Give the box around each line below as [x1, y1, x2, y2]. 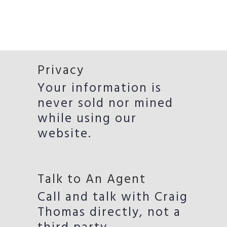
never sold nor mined [37, 94, 173, 114]
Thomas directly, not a [37, 203, 181, 223]
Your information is [37, 79, 162, 99]
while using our [37, 109, 137, 129]
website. [37, 124, 92, 144]
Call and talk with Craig [37, 187, 188, 208]
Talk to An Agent [37, 170, 146, 190]
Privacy [37, 61, 84, 81]
